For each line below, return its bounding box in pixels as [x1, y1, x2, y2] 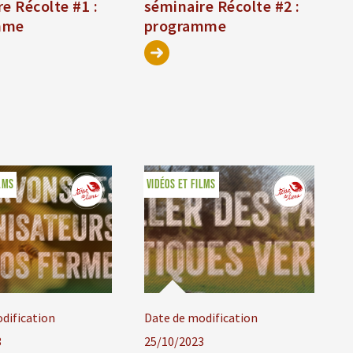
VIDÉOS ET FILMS [146, 177, 216, 193]
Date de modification [143, 310, 258, 326]
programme [143, 16, 227, 36]
